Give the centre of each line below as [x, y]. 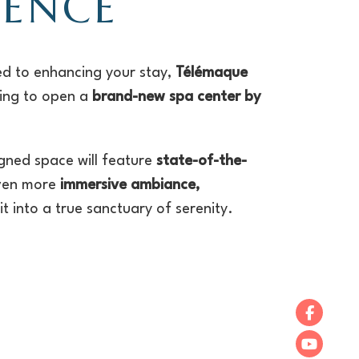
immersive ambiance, [128, 185]
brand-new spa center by [177, 97]
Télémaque [212, 73]
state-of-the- [202, 161]
